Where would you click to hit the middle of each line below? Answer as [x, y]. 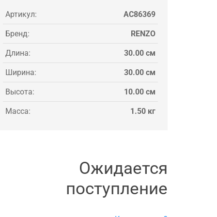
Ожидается [123, 168]
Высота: [20, 92]
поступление [117, 188]
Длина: [18, 53]
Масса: [18, 111]
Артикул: [21, 14]
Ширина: [21, 72]
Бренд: [17, 33]
